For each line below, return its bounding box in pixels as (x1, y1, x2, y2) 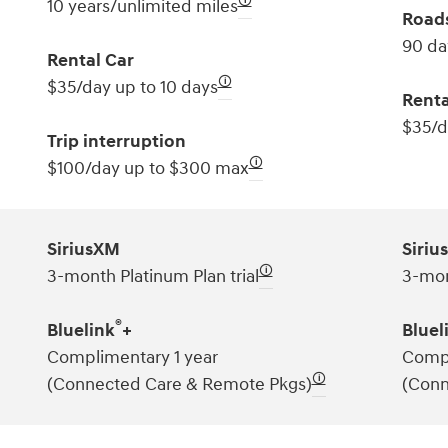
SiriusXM (46, 237, 120, 261)
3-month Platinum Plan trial (46, 264, 259, 288)
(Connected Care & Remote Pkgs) (46, 372, 312, 396)
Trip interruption (46, 129, 186, 153)
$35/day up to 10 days (46, 75, 218, 99)
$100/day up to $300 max (46, 156, 249, 180)
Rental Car (46, 48, 134, 72)
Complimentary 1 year (46, 345, 218, 369)
